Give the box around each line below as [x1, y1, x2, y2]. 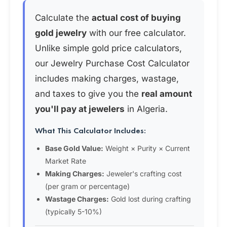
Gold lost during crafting [109, 195, 191, 203]
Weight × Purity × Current [103, 144, 190, 153]
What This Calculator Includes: [35, 125, 146, 136]
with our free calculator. [87, 28, 186, 38]
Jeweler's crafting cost [104, 169, 182, 178]
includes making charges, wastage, [35, 73, 179, 84]
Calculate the [35, 13, 92, 23]
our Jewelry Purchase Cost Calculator [35, 58, 190, 68]
